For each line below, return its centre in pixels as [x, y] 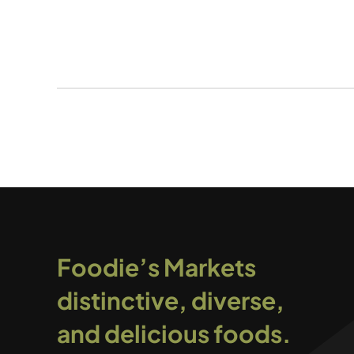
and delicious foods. [173, 333]
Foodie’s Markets [156, 267]
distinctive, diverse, [170, 300]
